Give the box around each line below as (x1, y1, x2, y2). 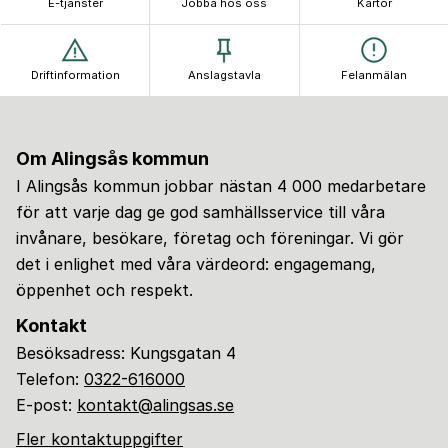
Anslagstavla (187, 67, 261, 82)
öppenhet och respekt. (16, 280, 193, 300)
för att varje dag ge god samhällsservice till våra (16, 202, 385, 222)
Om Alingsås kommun (16, 148, 209, 169)
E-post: (16, 395, 77, 415)
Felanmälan (341, 67, 408, 82)
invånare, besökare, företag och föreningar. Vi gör (16, 228, 404, 248)
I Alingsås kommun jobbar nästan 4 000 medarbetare (16, 176, 426, 196)
